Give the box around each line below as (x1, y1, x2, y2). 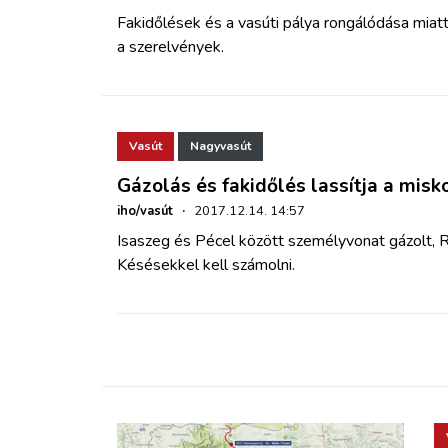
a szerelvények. (117, 36, 224, 59)
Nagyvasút (190, 138, 251, 155)
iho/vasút (117, 201, 173, 220)
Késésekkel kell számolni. (117, 253, 295, 276)
